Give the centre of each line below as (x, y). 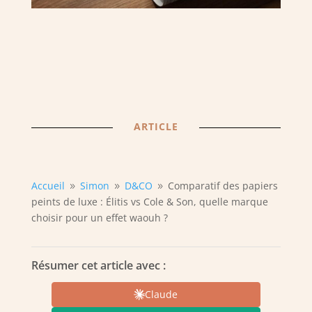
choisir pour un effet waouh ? (99, 217)
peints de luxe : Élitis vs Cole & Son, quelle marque (149, 201)
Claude (162, 295)
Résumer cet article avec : (98, 265)
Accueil (48, 185)
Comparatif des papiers (223, 185)
